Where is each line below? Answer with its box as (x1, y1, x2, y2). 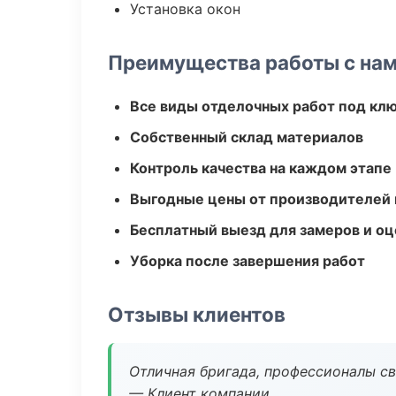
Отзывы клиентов (108, 302, 286, 326)
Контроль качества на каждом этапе (130, 159, 392, 177)
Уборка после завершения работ (130, 252, 365, 270)
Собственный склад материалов (130, 128, 363, 146)
